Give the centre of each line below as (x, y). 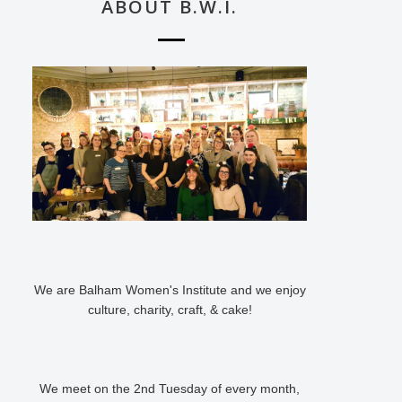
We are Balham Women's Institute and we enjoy (170, 290)
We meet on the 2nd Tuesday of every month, (170, 389)
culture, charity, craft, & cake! (170, 310)
